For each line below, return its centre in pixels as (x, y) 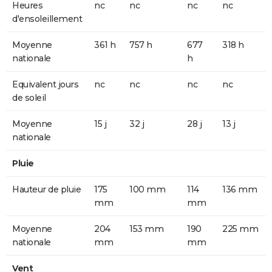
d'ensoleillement (47, 19)
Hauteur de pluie (46, 189)
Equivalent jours (45, 84)
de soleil (29, 97)
